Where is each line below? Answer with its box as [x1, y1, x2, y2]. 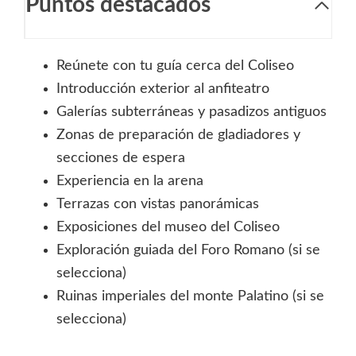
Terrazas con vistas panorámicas [56, 197, 259, 212]
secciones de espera [56, 151, 185, 166]
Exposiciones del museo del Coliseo [56, 220, 280, 235]
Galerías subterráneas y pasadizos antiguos [56, 105, 327, 120]
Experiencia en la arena [56, 174, 203, 189]
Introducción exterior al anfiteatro [56, 82, 269, 97]
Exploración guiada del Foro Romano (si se [56, 243, 320, 258]
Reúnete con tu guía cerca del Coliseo [56, 59, 294, 74]
